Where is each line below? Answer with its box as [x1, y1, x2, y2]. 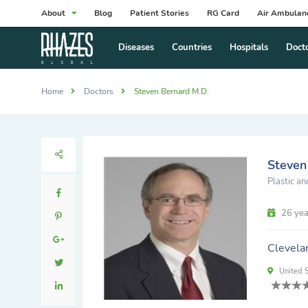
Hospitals [229, 41, 268, 54]
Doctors [84, 86, 113, 97]
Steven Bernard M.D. [134, 86, 209, 97]
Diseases [118, 41, 154, 54]
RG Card [207, 8, 239, 19]
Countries [171, 41, 212, 54]
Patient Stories [130, 8, 189, 19]
